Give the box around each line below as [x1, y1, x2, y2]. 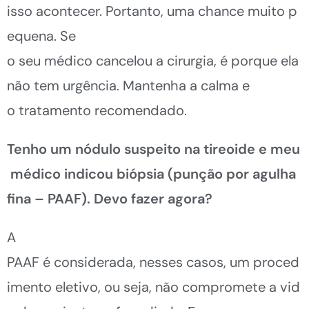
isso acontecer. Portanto [7, 1, 161, 20]
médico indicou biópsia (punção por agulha [7, 164, 299, 183]
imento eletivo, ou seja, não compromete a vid [7, 277, 300, 296]
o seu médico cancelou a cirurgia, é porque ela [7, 51, 302, 70]
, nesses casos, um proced [133, 252, 299, 271]
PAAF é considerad [7, 252, 126, 271]
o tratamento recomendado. [7, 101, 187, 119]
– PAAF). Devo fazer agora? [34, 189, 212, 208]
